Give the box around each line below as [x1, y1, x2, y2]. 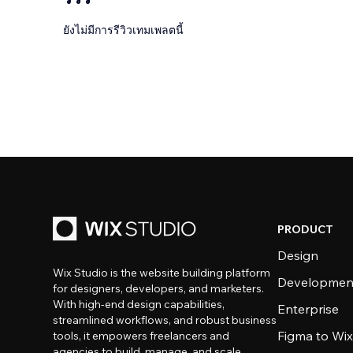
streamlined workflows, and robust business [53, 313, 277, 327]
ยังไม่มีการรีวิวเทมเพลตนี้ [63, 23, 184, 37]
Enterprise [277, 301, 340, 317]
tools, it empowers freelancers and [53, 329, 230, 343]
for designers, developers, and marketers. [53, 281, 265, 295]
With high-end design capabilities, [53, 297, 225, 311]
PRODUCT [277, 222, 334, 236]
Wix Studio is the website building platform [53, 266, 271, 280]
